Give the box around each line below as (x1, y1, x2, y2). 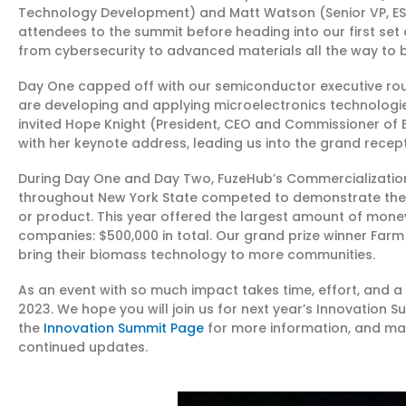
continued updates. (18, 338, 148, 357)
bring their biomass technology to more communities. (18, 246, 375, 265)
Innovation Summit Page (43, 319, 204, 338)
